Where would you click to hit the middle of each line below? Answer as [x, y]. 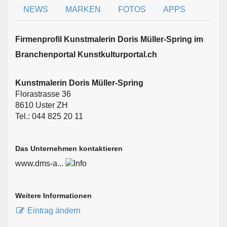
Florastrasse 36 [43, 94]
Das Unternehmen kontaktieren [69, 148]
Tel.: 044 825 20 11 [49, 116]
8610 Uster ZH [42, 105]
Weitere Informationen [53, 196]
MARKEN [83, 9]
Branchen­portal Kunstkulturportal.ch [86, 54]
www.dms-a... [39, 163]
